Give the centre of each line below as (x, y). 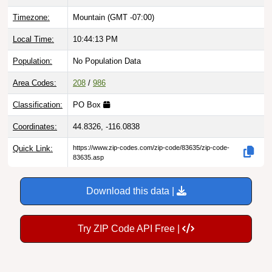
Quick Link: (33, 148)
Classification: (38, 104)
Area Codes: (35, 83)
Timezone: (31, 17)
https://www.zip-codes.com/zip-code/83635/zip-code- (151, 147)
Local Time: (33, 39)
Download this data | (131, 191)
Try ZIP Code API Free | (130, 228)
